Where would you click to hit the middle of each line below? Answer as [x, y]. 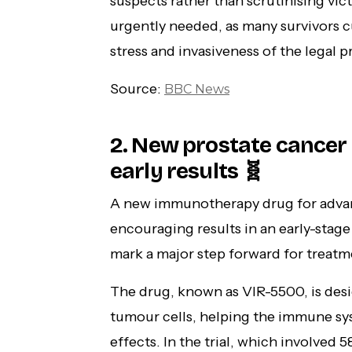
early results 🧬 [187, 172]
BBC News [197, 90]
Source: [137, 89]
